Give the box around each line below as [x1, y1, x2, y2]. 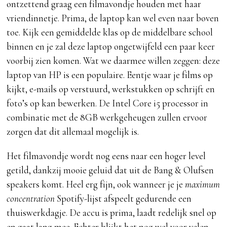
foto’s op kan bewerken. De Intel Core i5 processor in [7, 97, 209, 109]
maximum [185, 178, 220, 191]
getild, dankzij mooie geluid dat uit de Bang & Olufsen [7, 164, 214, 176]
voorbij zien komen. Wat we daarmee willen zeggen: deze [7, 55, 220, 67]
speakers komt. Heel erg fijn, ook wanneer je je [7, 178, 185, 191]
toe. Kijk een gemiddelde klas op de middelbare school [7, 26, 213, 39]
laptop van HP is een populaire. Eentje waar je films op [7, 69, 213, 81]
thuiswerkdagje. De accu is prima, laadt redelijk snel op [7, 207, 217, 219]
